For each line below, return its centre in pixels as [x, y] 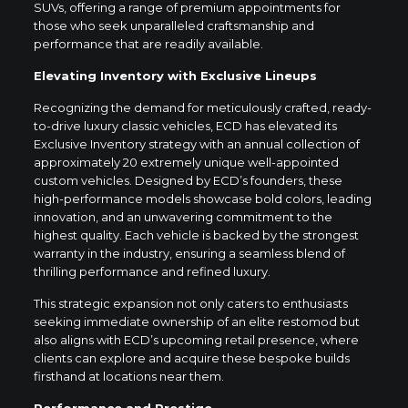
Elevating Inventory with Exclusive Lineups [175, 75]
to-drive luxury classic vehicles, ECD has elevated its [185, 125]
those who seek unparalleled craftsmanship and [173, 25]
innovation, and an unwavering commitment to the [183, 216]
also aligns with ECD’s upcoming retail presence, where [196, 339]
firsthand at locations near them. [128, 376]
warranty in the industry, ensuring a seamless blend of [189, 253]
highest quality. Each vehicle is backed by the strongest [196, 235]
